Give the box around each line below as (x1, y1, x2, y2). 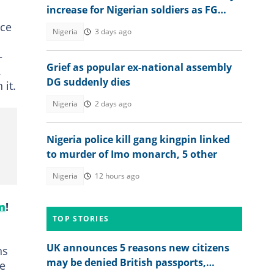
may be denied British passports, (46, 256, 206, 269)
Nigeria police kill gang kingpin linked (46, 133, 230, 146)
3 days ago (95, 26, 131, 37)
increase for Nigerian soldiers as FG (46, 3, 218, 17)
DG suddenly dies (46, 75, 130, 89)
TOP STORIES (53, 213, 109, 224)
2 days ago (95, 98, 131, 109)
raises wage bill (46, 18, 121, 31)
